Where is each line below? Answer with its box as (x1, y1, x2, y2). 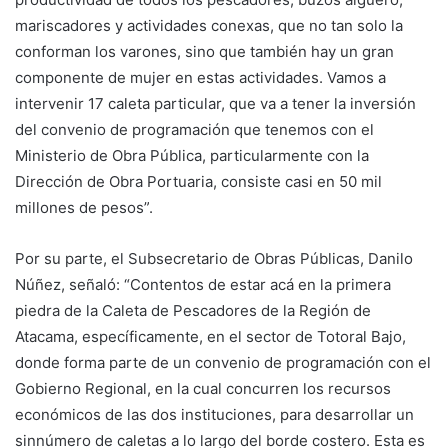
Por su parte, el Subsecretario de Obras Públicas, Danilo (15, 248, 413, 268)
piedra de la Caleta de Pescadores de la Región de (15, 300, 371, 320)
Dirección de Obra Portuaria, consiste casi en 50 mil (15, 171, 382, 191)
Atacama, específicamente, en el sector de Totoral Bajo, (15, 326, 406, 346)
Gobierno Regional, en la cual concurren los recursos (15, 378, 391, 398)
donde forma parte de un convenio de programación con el (15, 352, 431, 372)
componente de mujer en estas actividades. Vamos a (15, 67, 386, 87)
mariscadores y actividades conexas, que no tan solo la (15, 15, 403, 35)
